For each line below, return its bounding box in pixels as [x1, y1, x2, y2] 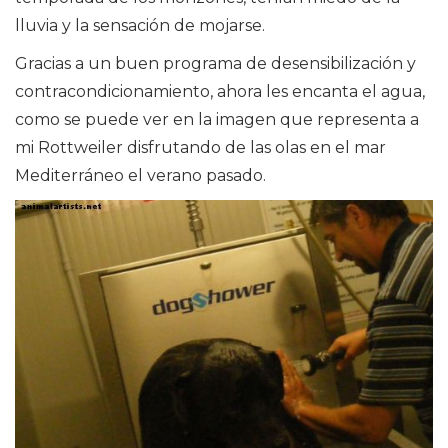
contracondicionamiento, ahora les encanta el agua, [15, 82, 425, 102]
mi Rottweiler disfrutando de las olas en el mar [15, 138, 386, 158]
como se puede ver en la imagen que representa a [15, 110, 419, 130]
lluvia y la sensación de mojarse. [15, 16, 265, 36]
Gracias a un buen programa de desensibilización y [15, 54, 416, 74]
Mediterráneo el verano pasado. [15, 166, 266, 186]
